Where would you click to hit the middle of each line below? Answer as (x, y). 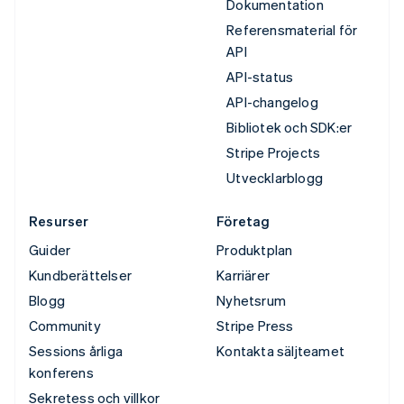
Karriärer (243, 275)
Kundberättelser (80, 275)
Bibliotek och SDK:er (289, 127)
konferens (61, 372)
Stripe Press (255, 325)
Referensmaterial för (292, 29)
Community (65, 325)
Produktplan (255, 249)
